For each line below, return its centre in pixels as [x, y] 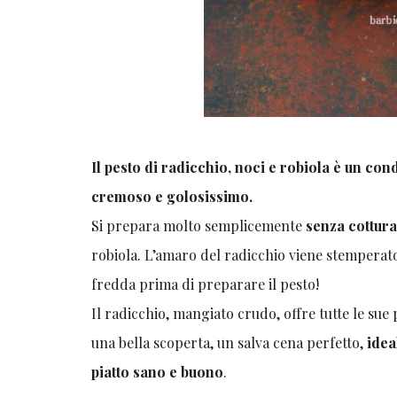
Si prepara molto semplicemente [199, 226]
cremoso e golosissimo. [172, 197]
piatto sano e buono [158, 372]
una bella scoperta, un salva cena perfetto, [230, 343]
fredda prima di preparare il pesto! [206, 284]
